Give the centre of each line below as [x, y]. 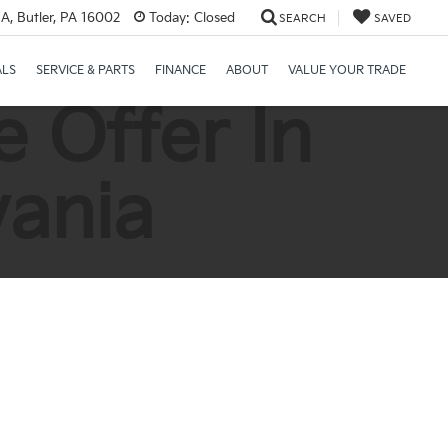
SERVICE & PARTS [85, 71]
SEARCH [302, 18]
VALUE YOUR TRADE [347, 71]
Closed [212, 17]
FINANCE [180, 71]
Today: [169, 17]
